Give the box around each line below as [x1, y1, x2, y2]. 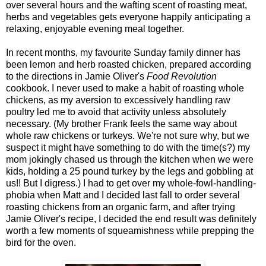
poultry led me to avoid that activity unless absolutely [6, 106, 226, 117]
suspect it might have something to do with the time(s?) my [6, 142, 250, 153]
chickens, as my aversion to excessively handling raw [6, 94, 230, 105]
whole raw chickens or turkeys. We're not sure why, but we [6, 130, 249, 141]
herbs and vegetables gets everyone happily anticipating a [6, 11, 251, 22]
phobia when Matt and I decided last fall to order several [6, 189, 240, 200]
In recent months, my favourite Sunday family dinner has [6, 47, 240, 58]
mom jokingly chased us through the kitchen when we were [6, 154, 254, 164]
